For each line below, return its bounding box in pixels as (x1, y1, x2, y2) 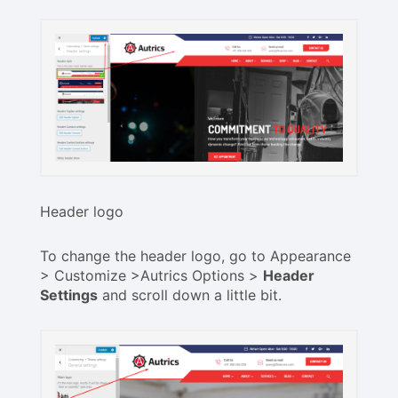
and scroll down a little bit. (98, 285, 282, 304)
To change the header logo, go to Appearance (40, 246, 351, 265)
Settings (40, 285, 98, 304)
